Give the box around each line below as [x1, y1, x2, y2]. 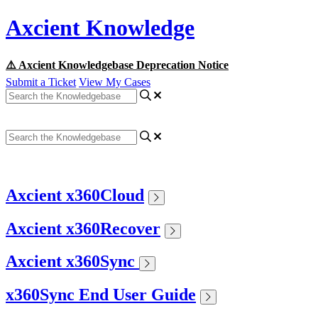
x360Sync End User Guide [6, 285, 196, 305]
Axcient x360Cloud [6, 185, 144, 204]
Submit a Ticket [6, 75, 76, 88]
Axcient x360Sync [6, 252, 139, 271]
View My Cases [79, 75, 150, 88]
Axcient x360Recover [6, 219, 160, 238]
